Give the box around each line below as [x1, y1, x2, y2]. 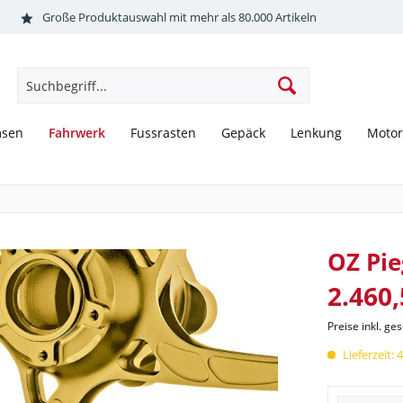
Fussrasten [130, 124, 196, 142]
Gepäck [221, 124, 265, 142]
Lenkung [291, 124, 342, 142]
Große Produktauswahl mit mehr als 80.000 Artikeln [41, 8, 317, 25]
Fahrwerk [49, 124, 105, 141]
